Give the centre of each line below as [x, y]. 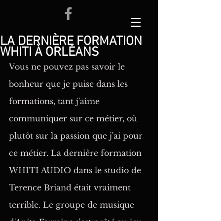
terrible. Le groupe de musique [73, 205]
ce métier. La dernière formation [76, 153]
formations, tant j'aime [55, 101]
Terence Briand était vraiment [71, 187]
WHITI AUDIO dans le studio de [76, 170]
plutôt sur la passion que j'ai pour [77, 136]
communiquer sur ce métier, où [74, 118]
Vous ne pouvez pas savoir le [68, 67]
